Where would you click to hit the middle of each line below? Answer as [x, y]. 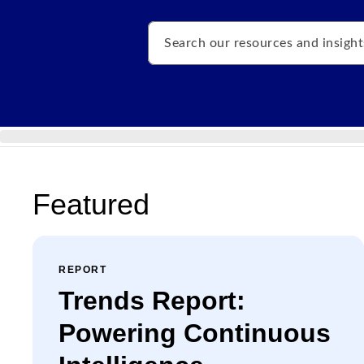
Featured [91, 204]
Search [167, 30]
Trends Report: [152, 301]
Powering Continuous [195, 333]
